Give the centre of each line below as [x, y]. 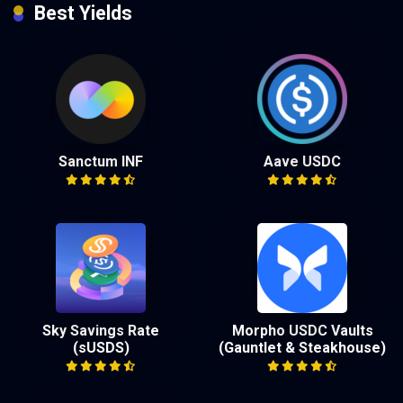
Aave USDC [302, 162]
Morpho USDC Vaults [302, 331]
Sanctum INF [101, 162]
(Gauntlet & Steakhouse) [302, 348]
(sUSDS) [101, 348]
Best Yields [83, 13]
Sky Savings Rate [101, 331]
